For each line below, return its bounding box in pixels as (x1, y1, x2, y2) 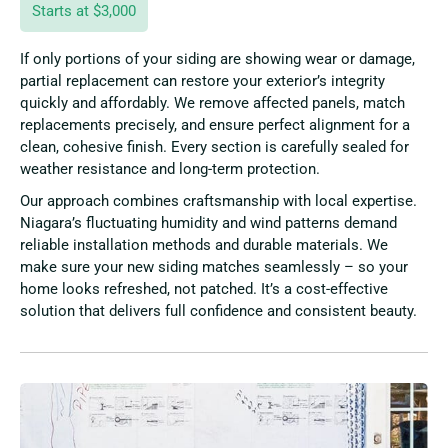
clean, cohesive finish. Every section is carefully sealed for (20, 137, 409, 156)
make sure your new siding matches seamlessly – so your (20, 257, 408, 276)
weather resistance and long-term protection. (20, 159, 320, 178)
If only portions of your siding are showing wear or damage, (20, 49, 415, 68)
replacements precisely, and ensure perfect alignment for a (20, 115, 410, 134)
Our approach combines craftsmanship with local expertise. (20, 191, 417, 210)
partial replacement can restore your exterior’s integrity (20, 71, 385, 90)
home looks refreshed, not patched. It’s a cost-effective (20, 279, 388, 298)
